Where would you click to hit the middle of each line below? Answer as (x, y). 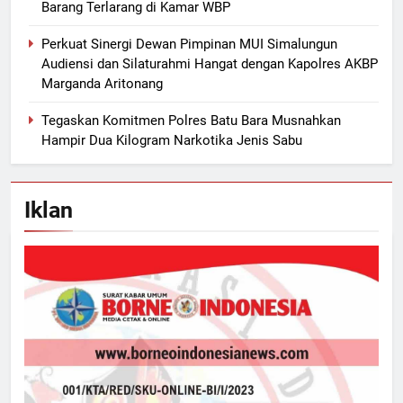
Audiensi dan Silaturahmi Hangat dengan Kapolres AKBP (210, 63)
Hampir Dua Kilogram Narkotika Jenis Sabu (172, 140)
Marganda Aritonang (102, 83)
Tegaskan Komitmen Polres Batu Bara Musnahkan (191, 120)
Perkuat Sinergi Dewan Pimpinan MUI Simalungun (189, 44)
